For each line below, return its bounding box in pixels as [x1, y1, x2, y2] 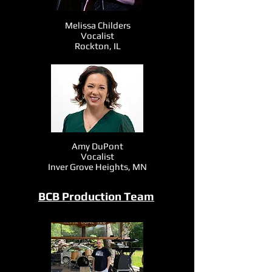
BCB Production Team [38, 189, 154, 203]
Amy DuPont [71, 141, 123, 151]
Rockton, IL [74, 41, 121, 51]
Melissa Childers [64, 20, 131, 30]
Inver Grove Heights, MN [47, 161, 147, 172]
